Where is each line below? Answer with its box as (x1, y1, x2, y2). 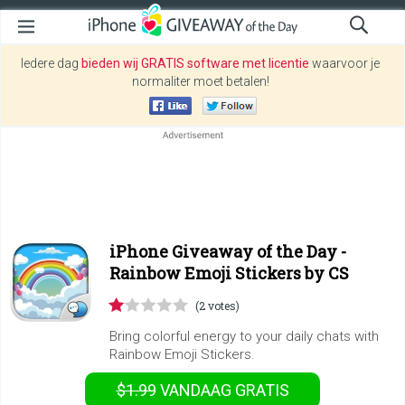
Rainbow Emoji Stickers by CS (109, 262, 349, 284)
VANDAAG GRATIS (155, 381, 289, 400)
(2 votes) (195, 298, 240, 313)
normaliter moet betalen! (131, 74, 269, 89)
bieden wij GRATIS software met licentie (81, 56, 309, 71)
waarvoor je (309, 56, 380, 71)
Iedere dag (21, 56, 81, 71)
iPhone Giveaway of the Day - (109, 240, 346, 262)
